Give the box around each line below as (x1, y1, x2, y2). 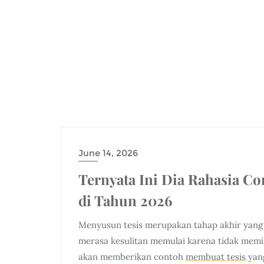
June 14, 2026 (78, 147, 138, 159)
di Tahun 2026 (78, 190, 172, 210)
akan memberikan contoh (78, 250, 186, 262)
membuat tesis (186, 250, 246, 262)
